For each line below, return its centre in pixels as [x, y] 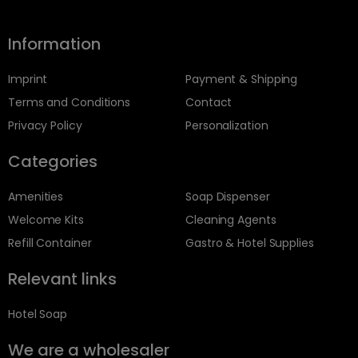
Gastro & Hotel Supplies [250, 243]
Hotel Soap [38, 314]
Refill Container [50, 243]
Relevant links [62, 279]
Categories [53, 162]
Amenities [36, 197]
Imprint [28, 80]
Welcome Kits [46, 220]
